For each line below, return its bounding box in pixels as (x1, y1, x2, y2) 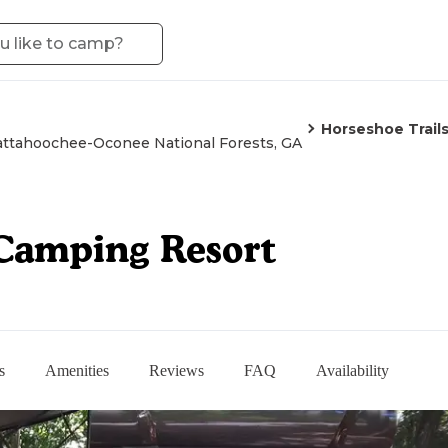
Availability (316, 361, 389, 379)
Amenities (45, 361, 109, 379)
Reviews (149, 361, 204, 379)
